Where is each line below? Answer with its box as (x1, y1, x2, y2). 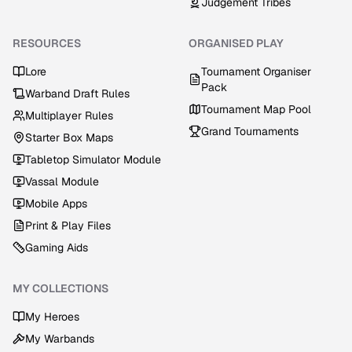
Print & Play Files (25, 218, 111, 233)
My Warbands (25, 332, 94, 346)
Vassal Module (25, 174, 99, 189)
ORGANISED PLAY (189, 36, 284, 50)
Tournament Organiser (200, 64, 311, 79)
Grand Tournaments (201, 124, 299, 138)
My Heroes (25, 310, 79, 324)
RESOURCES (13, 36, 81, 50)
